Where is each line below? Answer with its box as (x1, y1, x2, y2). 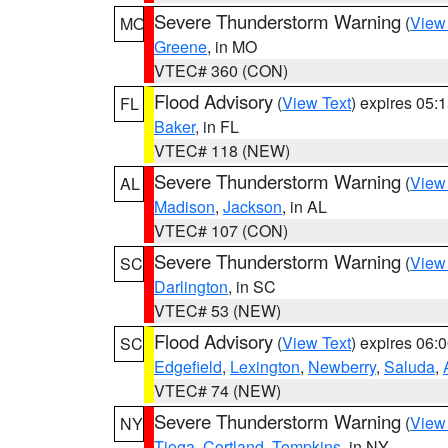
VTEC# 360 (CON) (154, 59, 288, 82)
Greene (154, 35, 207, 58)
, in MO (207, 35, 257, 58)
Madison (154, 195, 215, 218)
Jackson (223, 195, 282, 218)
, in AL (282, 195, 327, 218)
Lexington (230, 355, 300, 378)
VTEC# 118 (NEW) (154, 139, 290, 162)
